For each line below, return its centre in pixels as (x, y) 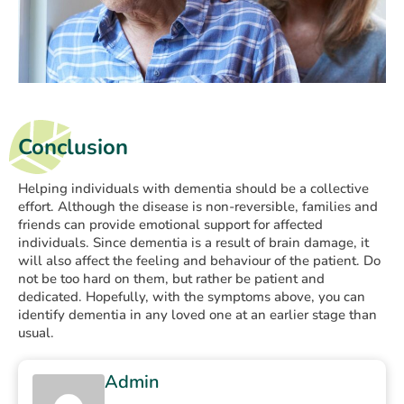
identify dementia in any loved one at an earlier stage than (197, 315)
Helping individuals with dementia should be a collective (193, 189)
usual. (36, 333)
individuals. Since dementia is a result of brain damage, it (193, 243)
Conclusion (73, 147)
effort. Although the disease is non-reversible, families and (198, 207)
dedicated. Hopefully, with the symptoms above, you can (192, 297)
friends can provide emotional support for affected (170, 225)
